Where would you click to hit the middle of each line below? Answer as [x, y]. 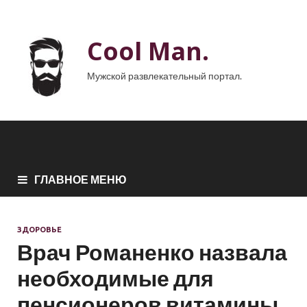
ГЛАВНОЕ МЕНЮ [81, 180]
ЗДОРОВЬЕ [39, 230]
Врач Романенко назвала [152, 252]
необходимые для [115, 278]
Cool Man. [148, 51]
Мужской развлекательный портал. [164, 76]
